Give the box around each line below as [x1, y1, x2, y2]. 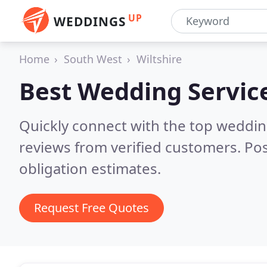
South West [64, 52, 122, 66]
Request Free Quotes [34, 200, 149, 216]
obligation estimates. [19, 159, 161, 178]
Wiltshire [136, 52, 182, 66]
